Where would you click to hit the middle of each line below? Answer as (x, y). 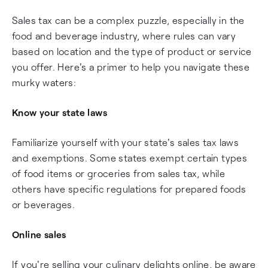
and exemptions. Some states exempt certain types (130, 158)
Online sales (39, 234)
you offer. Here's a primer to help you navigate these (131, 67)
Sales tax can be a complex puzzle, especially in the (128, 20)
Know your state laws (60, 112)
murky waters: (44, 82)
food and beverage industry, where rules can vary (124, 36)
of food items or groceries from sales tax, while (119, 173)
